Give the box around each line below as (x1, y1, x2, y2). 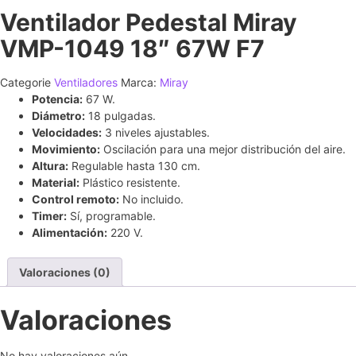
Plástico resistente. (79, 176, 180, 189)
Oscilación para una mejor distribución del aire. (100, 142, 346, 156)
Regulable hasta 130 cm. (68, 159, 200, 172)
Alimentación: (32, 226, 107, 239)
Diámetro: (32, 109, 85, 122)
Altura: (32, 159, 68, 172)
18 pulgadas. (85, 109, 156, 122)
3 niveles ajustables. (102, 126, 210, 139)
